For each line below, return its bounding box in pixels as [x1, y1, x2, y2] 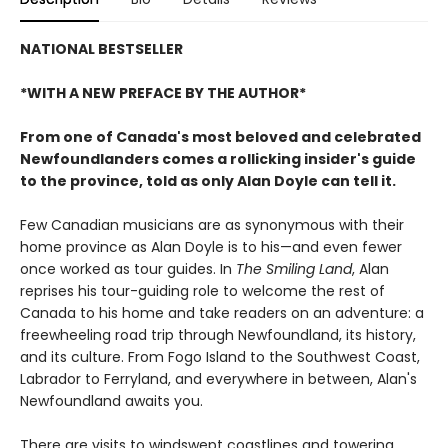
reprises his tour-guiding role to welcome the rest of [20, 280, 385, 301]
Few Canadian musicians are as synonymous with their [20, 214, 404, 235]
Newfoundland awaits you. [20, 390, 203, 411]
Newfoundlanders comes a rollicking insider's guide [20, 148, 416, 169]
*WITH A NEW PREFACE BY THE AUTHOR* [20, 82, 306, 103]
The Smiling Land [236, 258, 352, 279]
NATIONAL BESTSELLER [20, 38, 183, 59]
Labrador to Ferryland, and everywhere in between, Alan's [20, 368, 417, 389]
